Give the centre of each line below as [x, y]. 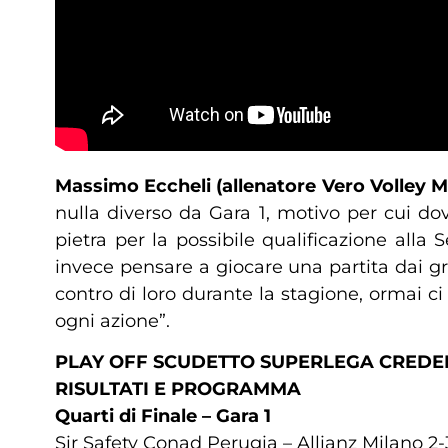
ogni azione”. [112, 320]
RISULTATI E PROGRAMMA [178, 389]
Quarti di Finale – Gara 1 [163, 416]
